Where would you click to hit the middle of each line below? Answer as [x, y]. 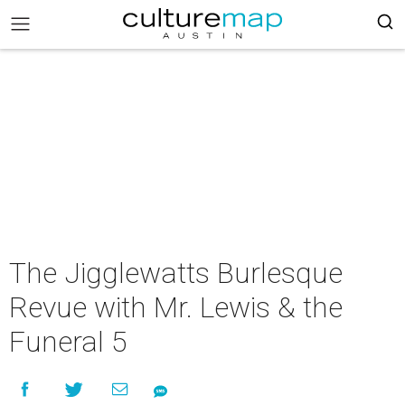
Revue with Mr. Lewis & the [176, 307]
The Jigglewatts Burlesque [176, 273]
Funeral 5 [68, 342]
